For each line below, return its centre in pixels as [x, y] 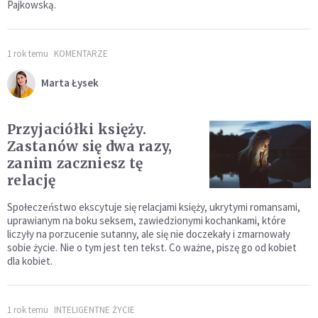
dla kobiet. [32, 261]
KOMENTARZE [81, 54]
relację [32, 181]
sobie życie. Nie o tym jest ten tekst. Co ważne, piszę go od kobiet [152, 248]
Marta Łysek [70, 82]
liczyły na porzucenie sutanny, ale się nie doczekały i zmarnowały [149, 234]
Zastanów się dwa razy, [90, 147]
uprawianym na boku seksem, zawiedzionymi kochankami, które [147, 221]
